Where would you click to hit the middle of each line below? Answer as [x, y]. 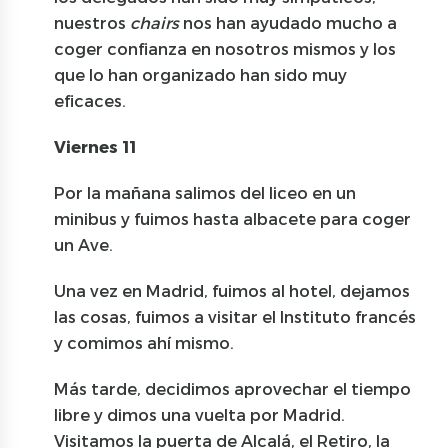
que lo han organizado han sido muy [201, 74]
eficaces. [90, 100]
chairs [155, 22]
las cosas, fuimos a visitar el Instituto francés [235, 316]
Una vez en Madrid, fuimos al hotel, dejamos [232, 290]
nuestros [92, 22]
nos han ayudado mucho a [288, 22]
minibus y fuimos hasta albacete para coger [233, 218]
